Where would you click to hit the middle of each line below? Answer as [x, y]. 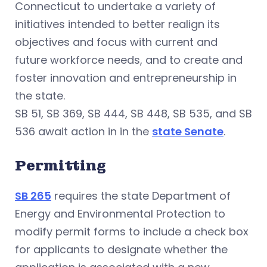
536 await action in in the [83, 131]
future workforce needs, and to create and [129, 60]
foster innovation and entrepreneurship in [126, 78]
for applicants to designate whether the [121, 249]
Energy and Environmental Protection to [120, 214]
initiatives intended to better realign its [117, 24]
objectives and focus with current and [116, 42]
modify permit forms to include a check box [132, 232]
